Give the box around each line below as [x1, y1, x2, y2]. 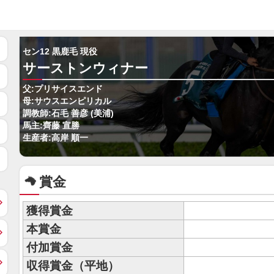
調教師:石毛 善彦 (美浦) [23, 109, 114, 118]
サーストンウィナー [23, 61, 148, 76]
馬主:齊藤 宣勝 [23, 121, 80, 130]
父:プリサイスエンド [23, 84, 103, 94]
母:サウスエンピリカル [23, 97, 111, 106]
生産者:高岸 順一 [23, 133, 88, 143]
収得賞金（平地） [26, 259, 119, 272]
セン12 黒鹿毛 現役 [23, 47, 97, 56]
